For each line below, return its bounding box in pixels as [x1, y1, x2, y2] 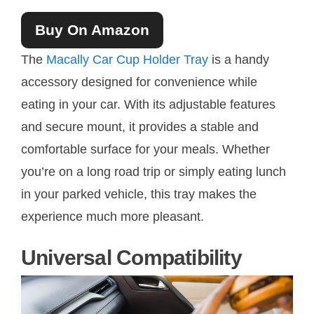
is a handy [208, 52, 269, 67]
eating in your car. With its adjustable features [21, 97, 275, 111]
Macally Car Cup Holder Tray [46, 52, 208, 67]
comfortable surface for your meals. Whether [21, 142, 270, 156]
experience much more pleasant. [21, 209, 204, 224]
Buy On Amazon [35, 21, 149, 38]
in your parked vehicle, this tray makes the [21, 186, 257, 201]
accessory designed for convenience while [21, 74, 257, 89]
